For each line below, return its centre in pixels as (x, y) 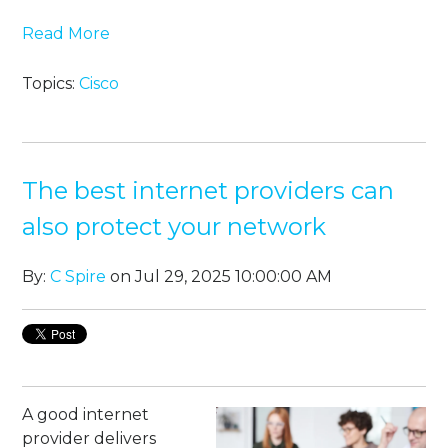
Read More (66, 34)
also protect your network (174, 227)
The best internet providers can (208, 191)
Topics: (51, 84)
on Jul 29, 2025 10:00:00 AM (219, 277)
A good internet (86, 415)
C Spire (78, 277)
